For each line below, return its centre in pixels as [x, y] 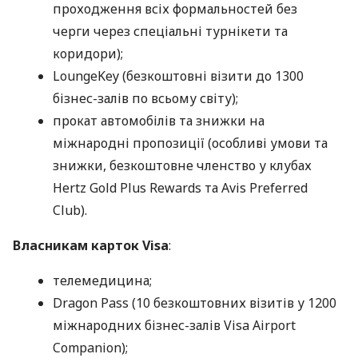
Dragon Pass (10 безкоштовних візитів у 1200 [195, 303]
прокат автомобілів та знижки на [159, 121]
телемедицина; [102, 281]
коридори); [88, 54]
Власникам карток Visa [91, 246]
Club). [70, 211]
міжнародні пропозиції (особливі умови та [190, 143]
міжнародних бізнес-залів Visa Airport [174, 326]
